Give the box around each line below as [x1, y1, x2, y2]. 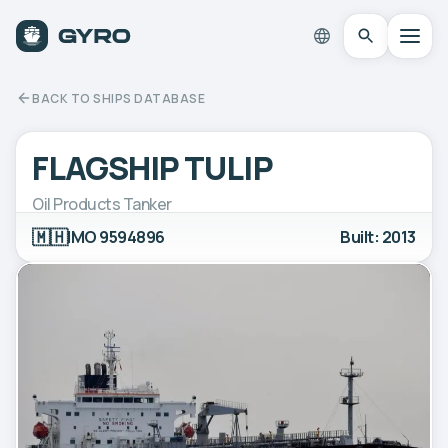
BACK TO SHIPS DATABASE [32, 89, 205, 107]
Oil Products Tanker [32, 192, 172, 215]
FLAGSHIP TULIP [32, 145, 273, 190]
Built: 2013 [340, 225, 416, 248]
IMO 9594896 [67, 225, 165, 248]
